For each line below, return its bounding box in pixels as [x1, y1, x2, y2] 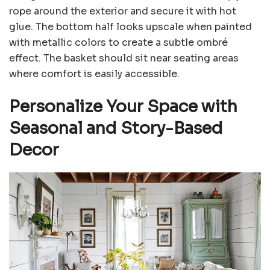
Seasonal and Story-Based [9, 118, 223, 139]
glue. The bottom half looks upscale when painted [9, 20, 252, 34]
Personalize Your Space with [9, 96, 237, 118]
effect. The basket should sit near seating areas [9, 52, 239, 65]
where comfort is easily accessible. [9, 67, 180, 81]
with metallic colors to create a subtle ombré [9, 36, 228, 49]
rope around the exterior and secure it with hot [9, 5, 236, 18]
